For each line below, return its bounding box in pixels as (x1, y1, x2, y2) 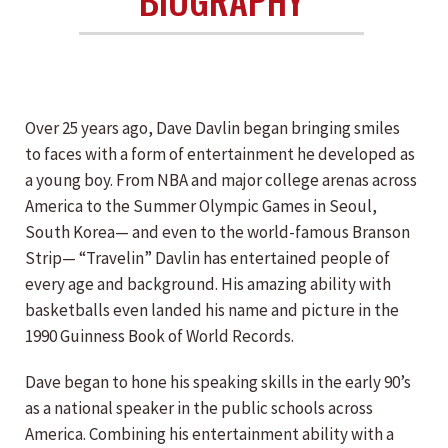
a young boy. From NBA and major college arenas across (25, 169, 417, 191)
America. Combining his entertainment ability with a (25, 423, 394, 445)
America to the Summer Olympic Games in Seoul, (25, 195, 377, 217)
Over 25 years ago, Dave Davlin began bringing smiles (25, 117, 400, 139)
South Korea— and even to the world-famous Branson (25, 221, 410, 243)
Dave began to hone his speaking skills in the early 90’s (25, 371, 411, 393)
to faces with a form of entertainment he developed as (25, 143, 415, 165)
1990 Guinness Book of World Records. (25, 325, 294, 347)
